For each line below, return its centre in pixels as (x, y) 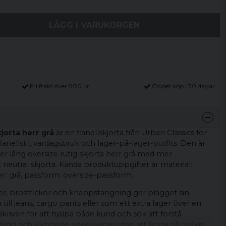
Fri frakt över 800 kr (60, 86)
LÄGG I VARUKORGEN (95, 25)
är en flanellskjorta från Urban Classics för (130, 132)
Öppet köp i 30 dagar (183, 86)
